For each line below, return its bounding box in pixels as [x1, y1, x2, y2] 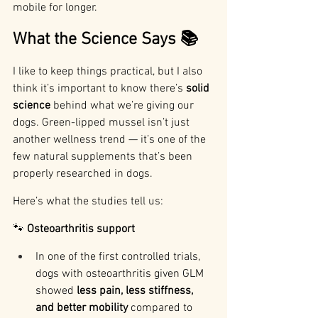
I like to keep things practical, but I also [13, 65, 205, 79]
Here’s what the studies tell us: [13, 194, 163, 209]
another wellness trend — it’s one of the [13, 133, 209, 148]
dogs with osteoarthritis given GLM [35, 267, 207, 282]
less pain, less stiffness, [77, 284, 196, 299]
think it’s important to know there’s [13, 82, 186, 97]
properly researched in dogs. [13, 167, 153, 182]
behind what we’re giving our [50, 99, 197, 114]
